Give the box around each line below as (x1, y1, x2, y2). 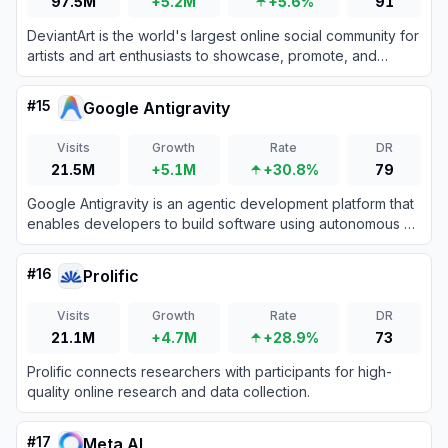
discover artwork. (27, 67, 142, 84)
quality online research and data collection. (27, 383, 310, 400)
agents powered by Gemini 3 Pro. (27, 235, 248, 252)
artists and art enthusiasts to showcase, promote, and (27, 47, 377, 64)
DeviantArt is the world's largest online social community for (27, 27, 419, 44)
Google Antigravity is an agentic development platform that (27, 195, 414, 212)
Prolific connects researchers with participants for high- (27, 363, 392, 380)
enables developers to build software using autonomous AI (27, 215, 416, 232)
